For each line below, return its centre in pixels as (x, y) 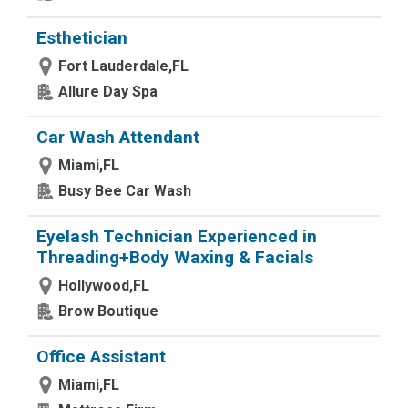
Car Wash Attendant (118, 137)
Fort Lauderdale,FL (123, 66)
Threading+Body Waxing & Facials (175, 257)
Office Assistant (101, 357)
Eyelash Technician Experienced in (177, 236)
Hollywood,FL (104, 286)
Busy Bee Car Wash (125, 191)
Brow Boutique (108, 311)
